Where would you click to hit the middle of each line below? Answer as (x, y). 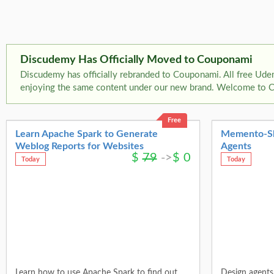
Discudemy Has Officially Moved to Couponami (137, 60)
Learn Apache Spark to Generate (86, 134)
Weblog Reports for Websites (79, 146)
